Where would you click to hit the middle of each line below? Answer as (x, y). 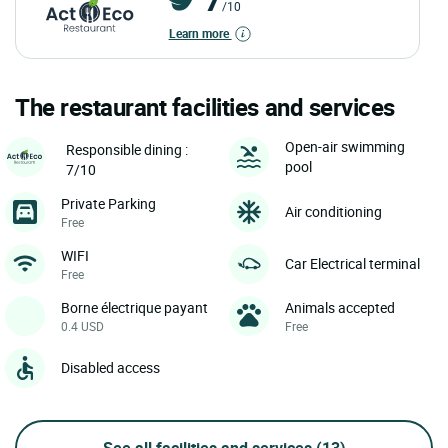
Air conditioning (333, 211)
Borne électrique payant (134, 307)
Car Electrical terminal (352, 263)
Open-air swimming (345, 147)
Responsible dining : (127, 149)
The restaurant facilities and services (205, 106)
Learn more (200, 32)
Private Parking (108, 203)
